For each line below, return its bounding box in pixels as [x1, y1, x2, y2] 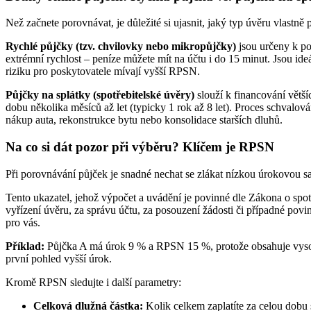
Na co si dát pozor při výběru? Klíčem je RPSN [6, 140, 274, 155]
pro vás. [6, 216, 40, 228]
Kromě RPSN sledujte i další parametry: [6, 276, 181, 288]
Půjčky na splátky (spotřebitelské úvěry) [6, 89, 194, 101]
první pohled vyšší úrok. [6, 252, 112, 264]
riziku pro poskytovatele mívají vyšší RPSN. [6, 65, 200, 78]
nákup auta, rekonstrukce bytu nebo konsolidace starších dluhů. [6, 114, 283, 126]
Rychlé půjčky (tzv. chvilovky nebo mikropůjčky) [6, 40, 236, 53]
